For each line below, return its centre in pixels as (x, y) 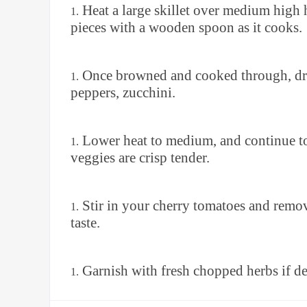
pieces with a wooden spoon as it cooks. (186, 27)
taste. (85, 223)
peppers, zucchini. (123, 93)
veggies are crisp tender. (140, 158)
